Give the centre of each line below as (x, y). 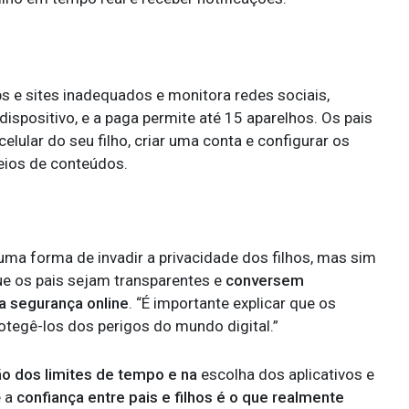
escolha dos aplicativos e (288, 374)
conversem (265, 280)
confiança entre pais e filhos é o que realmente (180, 397)
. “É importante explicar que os (232, 303)
